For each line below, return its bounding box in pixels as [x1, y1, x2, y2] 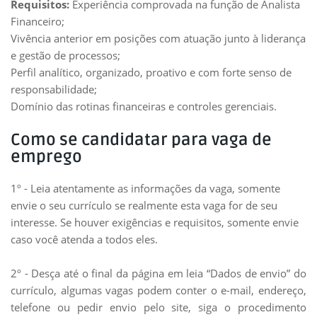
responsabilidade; [11, 82, 97, 96]
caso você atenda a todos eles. [11, 232, 158, 246]
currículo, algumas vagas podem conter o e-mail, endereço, [11, 283, 306, 297]
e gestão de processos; [11, 48, 120, 62]
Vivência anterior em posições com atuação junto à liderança [11, 31, 306, 45]
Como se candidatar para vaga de [11, 130, 272, 150]
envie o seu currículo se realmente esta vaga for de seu [11, 198, 277, 212]
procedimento [238, 300, 306, 314]
